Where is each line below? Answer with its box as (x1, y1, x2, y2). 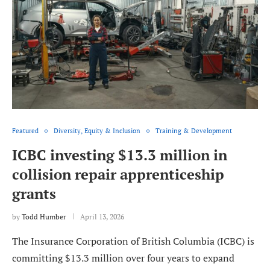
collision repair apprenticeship (12, 165, 224, 184)
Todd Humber (22, 212, 66, 222)
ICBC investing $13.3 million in (12, 145, 227, 165)
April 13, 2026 (80, 212, 124, 222)
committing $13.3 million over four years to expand (12, 251, 234, 265)
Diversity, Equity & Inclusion (54, 127, 140, 136)
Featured (12, 127, 39, 136)
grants (12, 184, 56, 204)
